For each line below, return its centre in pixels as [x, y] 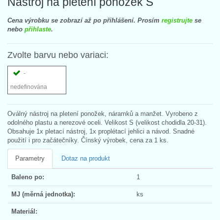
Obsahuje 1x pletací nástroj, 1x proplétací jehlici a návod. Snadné [101, 131]
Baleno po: [28, 177]
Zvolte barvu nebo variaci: [58, 55]
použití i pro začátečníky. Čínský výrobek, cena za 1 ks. [88, 140]
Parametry [30, 158]
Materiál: [24, 211]
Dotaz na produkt [86, 158]
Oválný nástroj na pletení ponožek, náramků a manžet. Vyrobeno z [103, 113]
